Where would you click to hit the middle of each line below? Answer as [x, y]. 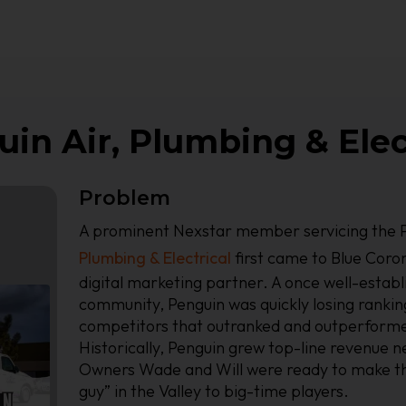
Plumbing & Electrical [155, 258]
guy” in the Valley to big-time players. [214, 391]
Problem [125, 198]
